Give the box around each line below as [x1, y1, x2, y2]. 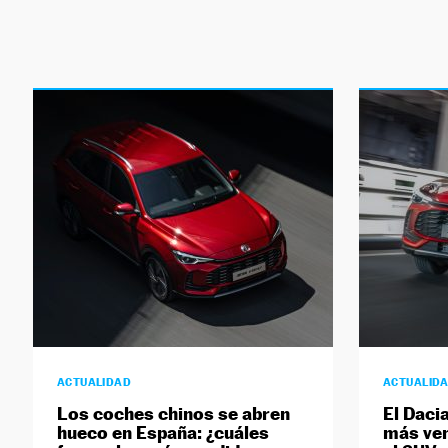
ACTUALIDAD [56, 375, 132, 390]
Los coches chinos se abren [56, 403, 290, 425]
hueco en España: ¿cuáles [56, 422, 269, 444]
